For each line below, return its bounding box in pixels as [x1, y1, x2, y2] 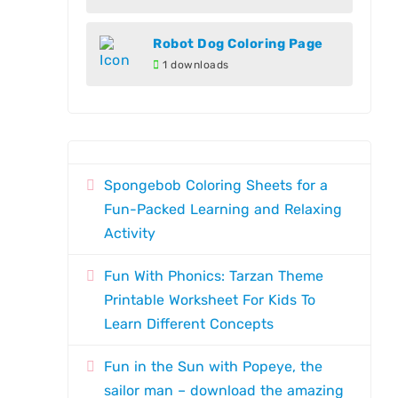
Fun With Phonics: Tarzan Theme [104, 267, 324, 284]
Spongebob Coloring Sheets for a [104, 177, 329, 194]
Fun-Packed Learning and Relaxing [104, 201, 343, 218]
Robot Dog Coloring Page [153, 36, 323, 52]
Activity [104, 225, 156, 242]
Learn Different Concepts [104, 315, 275, 332]
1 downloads [159, 59, 229, 71]
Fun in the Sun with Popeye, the [104, 358, 323, 375]
